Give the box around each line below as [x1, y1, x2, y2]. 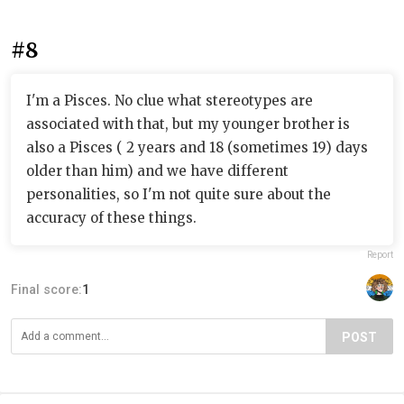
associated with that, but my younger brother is [26, 115, 350, 133]
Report [367, 250, 393, 260]
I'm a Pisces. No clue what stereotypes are [26, 92, 313, 109]
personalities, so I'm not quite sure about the [26, 186, 331, 203]
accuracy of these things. [26, 209, 197, 226]
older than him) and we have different [26, 162, 289, 179]
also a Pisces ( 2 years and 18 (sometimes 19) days [26, 139, 368, 156]
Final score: [11, 282, 82, 297]
